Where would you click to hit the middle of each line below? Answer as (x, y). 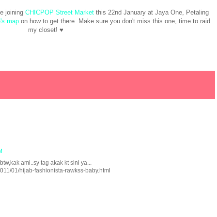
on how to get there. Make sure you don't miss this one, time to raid (114, 21)
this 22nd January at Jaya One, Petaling (151, 13)
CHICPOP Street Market (59, 13)
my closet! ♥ (46, 30)
